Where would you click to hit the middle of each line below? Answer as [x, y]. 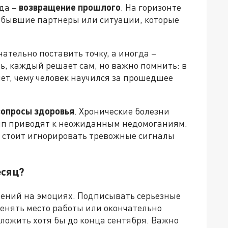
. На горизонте [151, 7]
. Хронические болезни [122, 111]
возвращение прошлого [70, 7]
